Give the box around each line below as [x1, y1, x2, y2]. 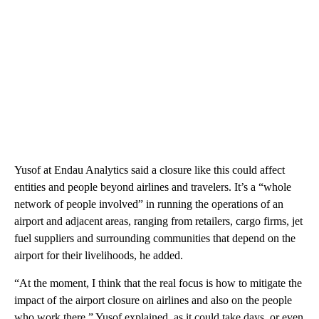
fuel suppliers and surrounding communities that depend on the [14, 231, 296, 244]
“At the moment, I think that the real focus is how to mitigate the [14, 276, 302, 289]
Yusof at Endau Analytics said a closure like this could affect [14, 163, 285, 176]
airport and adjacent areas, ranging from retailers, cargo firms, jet [14, 214, 303, 227]
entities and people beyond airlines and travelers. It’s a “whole [14, 180, 291, 193]
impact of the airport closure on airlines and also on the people [14, 293, 292, 306]
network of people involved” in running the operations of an [14, 197, 283, 210]
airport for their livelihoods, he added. [14, 249, 183, 261]
